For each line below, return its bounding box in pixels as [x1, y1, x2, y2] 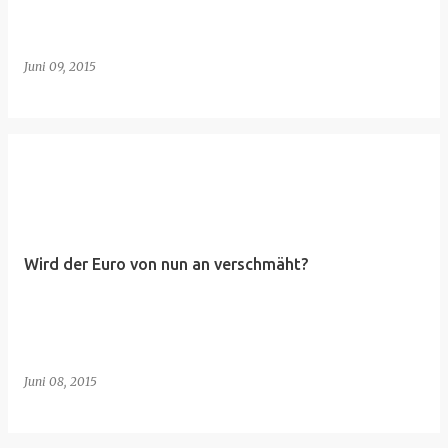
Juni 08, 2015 [24, 374, 97, 389]
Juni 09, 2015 [24, 59, 96, 74]
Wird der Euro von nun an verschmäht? [24, 255, 308, 273]
